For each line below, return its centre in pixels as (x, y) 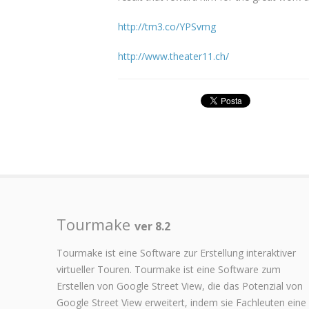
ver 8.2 (152, 226)
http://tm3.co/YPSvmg (167, 27)
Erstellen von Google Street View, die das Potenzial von (180, 286)
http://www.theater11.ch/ (173, 56)
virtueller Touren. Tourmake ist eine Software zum (169, 269)
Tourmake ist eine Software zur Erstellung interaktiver (176, 253)
